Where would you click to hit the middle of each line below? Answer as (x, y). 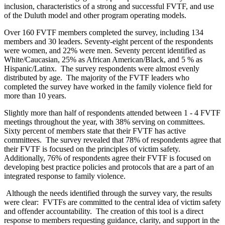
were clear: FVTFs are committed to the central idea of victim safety (113, 202)
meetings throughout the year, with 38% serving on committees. (104, 122)
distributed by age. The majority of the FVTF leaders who (97, 78)
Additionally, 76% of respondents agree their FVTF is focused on (107, 158)
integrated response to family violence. (66, 176)
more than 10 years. (35, 96)
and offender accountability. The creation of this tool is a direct (104, 211)
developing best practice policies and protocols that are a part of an (109, 167)
